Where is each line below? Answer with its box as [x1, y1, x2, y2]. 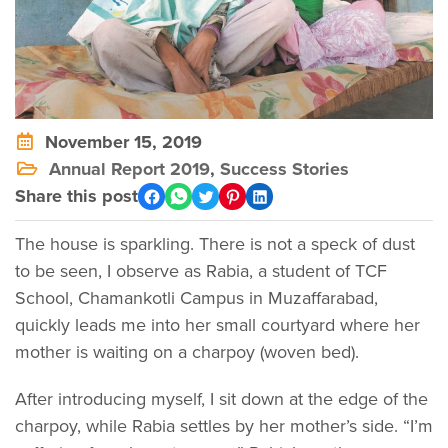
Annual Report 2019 [49, 158, 210, 181]
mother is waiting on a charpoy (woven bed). [15, 341, 359, 364]
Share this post [15, 185, 138, 208]
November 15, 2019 [35, 131, 202, 154]
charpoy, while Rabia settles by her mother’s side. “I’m [15, 415, 433, 438]
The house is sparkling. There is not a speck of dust [15, 233, 415, 256]
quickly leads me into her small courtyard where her [15, 314, 420, 337]
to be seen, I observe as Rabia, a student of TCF [15, 260, 387, 283]
